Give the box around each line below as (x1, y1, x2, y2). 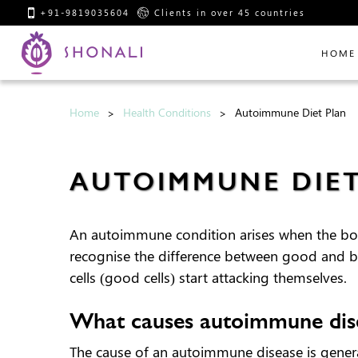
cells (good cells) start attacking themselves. (70, 268, 347, 287)
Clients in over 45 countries (154, 6, 305, 18)
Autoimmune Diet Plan (235, 105, 346, 120)
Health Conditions (123, 105, 211, 120)
